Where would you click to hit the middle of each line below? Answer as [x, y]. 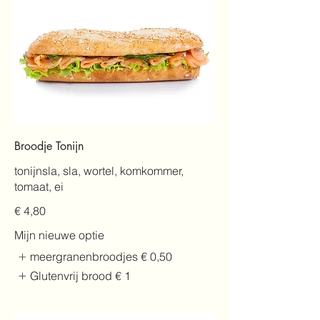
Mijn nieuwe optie [59, 235]
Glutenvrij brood [71, 275]
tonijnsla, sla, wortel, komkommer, [99, 171]
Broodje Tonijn [49, 146]
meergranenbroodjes [84, 257]
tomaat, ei [39, 187]
